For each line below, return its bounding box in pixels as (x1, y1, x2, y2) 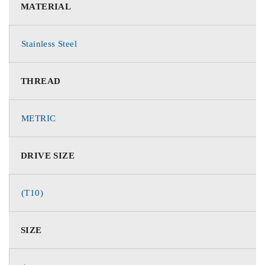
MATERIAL (21, 2, 72, 11)
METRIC (21, 114, 56, 123)
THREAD (21, 76, 61, 86)
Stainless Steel (21, 39, 77, 49)
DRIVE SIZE (21, 151, 75, 160)
